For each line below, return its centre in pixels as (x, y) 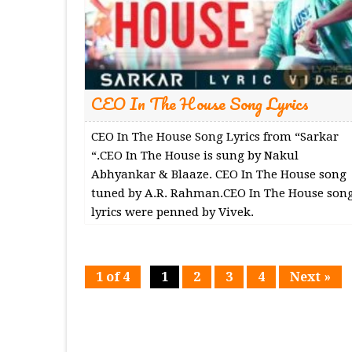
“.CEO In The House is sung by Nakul (194, 155)
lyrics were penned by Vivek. (172, 212)
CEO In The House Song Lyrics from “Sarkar (214, 136)
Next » (310, 277)
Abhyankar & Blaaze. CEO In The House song (218, 174)
